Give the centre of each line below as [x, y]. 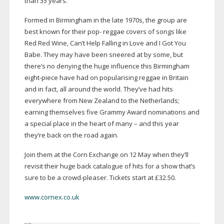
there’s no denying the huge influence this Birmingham [107, 66]
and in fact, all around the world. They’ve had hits [98, 89]
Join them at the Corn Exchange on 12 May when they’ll [106, 155]
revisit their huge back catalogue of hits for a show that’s [110, 166]
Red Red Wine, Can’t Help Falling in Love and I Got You [105, 43]
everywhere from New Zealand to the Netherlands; [102, 101]
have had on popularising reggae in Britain [123, 78]
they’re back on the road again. [71, 135]
